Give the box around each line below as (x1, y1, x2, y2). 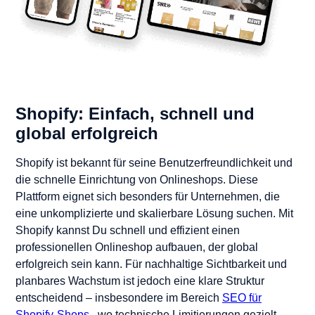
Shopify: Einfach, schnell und (15, 103, 255, 123)
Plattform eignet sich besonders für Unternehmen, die (15, 190, 280, 202)
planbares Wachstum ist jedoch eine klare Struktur (15, 274, 264, 287)
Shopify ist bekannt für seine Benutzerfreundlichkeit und (15, 156, 292, 169)
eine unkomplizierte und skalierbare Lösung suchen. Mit (15, 207, 293, 219)
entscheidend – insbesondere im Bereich (15, 291, 222, 304)
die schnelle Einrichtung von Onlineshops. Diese (15, 173, 258, 186)
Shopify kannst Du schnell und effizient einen (15, 224, 240, 236)
